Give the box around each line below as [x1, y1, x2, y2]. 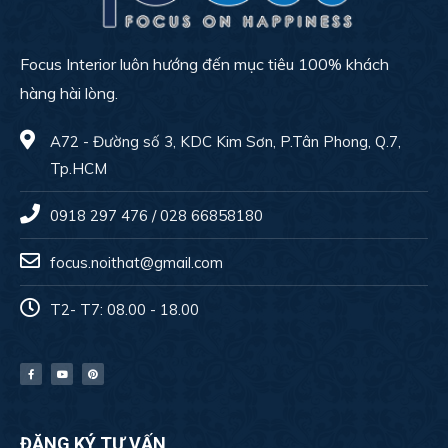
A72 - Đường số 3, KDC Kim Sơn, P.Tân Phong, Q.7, [50, 131, 401, 151]
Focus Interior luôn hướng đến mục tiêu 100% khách [20, 53, 389, 74]
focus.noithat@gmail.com [50, 252, 223, 272]
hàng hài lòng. [20, 82, 118, 103]
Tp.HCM [50, 158, 107, 178]
